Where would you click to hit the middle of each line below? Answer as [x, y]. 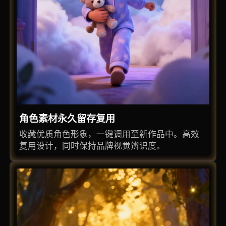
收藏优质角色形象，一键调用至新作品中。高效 [109, 134]
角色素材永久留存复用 [67, 119]
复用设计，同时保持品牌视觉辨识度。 [92, 146]
